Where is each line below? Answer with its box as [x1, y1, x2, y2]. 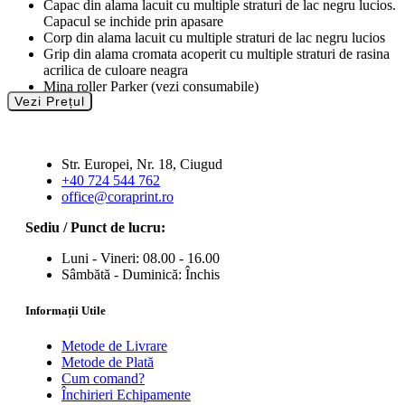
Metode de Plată [61, 353, 154, 370]
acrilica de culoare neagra [43, 62, 188, 79]
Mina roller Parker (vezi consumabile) [43, 79, 259, 95]
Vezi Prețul [14, 94, 85, 109]
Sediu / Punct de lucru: [25, 220, 165, 236]
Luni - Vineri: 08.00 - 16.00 [61, 250, 220, 267]
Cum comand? [61, 370, 145, 386]
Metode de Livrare [61, 337, 167, 353]
